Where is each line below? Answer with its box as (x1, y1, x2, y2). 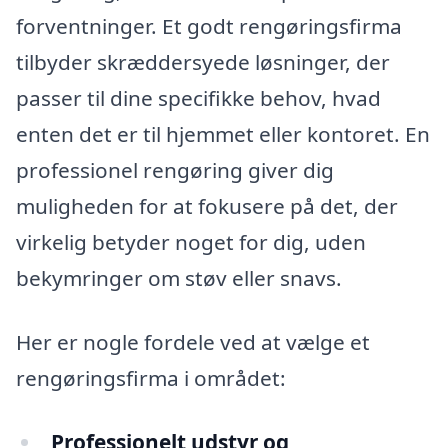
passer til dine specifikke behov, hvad (16, 84, 381, 113)
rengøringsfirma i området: (16, 363, 286, 392)
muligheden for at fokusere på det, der (16, 192, 398, 221)
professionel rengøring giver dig (16, 156, 334, 185)
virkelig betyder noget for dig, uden (16, 228, 366, 257)
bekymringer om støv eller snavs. (16, 264, 342, 293)
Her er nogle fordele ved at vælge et (16, 327, 370, 356)
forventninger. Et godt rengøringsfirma (16, 12, 402, 41)
